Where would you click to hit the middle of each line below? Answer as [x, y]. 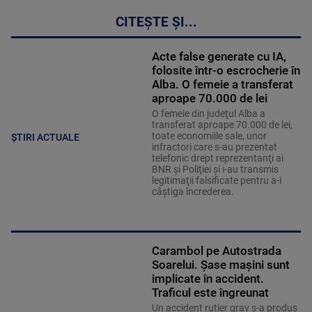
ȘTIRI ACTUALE [45, 137]
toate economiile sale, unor [209, 136]
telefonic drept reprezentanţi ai [217, 158]
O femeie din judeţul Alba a [208, 114]
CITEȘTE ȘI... [156, 23]
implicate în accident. [208, 279]
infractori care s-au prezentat [214, 147]
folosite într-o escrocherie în [226, 71]
